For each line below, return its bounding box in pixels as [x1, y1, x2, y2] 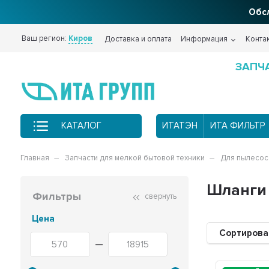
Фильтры [32, 189, 82, 203]
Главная [20, 153, 50, 163]
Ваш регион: [22, 34, 69, 43]
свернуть [143, 191, 177, 201]
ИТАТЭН [162, 120, 198, 131]
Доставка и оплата [104, 34, 172, 44]
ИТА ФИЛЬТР [210, 120, 265, 131]
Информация [181, 34, 228, 44]
